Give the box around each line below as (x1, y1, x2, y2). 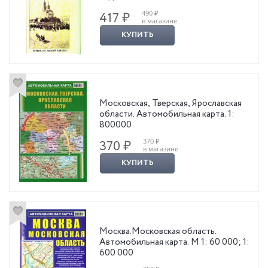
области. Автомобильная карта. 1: (99, 107, 234, 121)
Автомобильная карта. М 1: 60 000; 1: (99, 235, 249, 249)
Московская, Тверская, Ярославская (99, 96, 242, 110)
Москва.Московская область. (99, 224, 217, 238)
